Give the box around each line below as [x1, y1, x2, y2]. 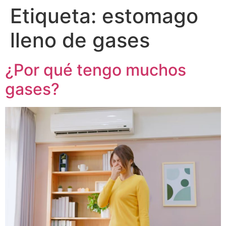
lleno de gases [10, 28, 150, 52]
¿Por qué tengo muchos [5, 60, 186, 80]
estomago [102, 4, 198, 28]
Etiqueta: [10, 4, 102, 28]
